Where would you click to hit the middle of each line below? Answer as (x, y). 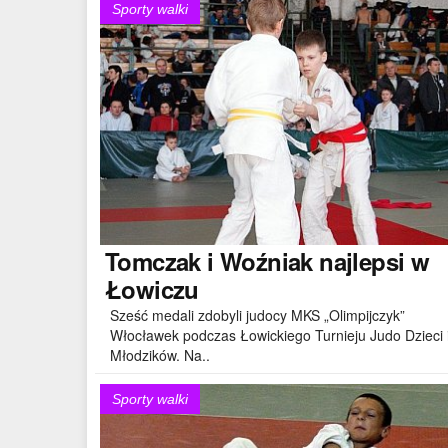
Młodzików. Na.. (160, 354)
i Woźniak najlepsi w (315, 260)
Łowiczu (152, 288)
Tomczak (153, 260)
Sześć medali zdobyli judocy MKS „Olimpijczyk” (257, 314)
